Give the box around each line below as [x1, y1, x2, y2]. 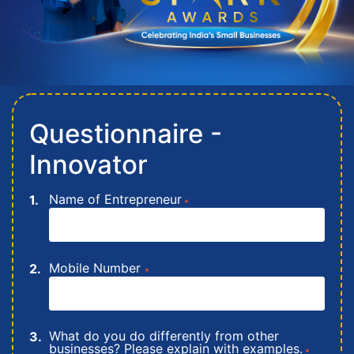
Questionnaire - [29, 118, 222, 150]
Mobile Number [49, 259, 145, 276]
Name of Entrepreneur [49, 191, 182, 208]
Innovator [29, 149, 148, 181]
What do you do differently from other [49, 328, 279, 345]
